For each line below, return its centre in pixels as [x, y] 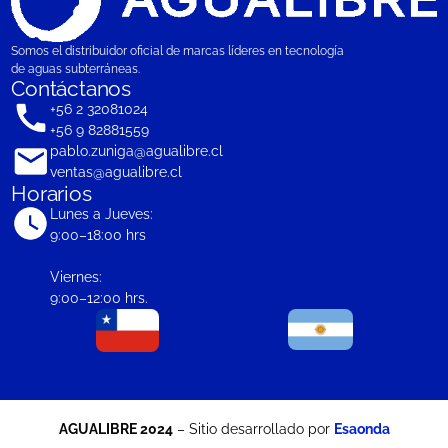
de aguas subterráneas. [76, 69]
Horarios [51, 194]
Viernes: [75, 277]
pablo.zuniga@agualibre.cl [136, 151]
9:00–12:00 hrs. [98, 298]
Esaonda [361, 428]
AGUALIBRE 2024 [115, 428]
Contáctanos [71, 89]
